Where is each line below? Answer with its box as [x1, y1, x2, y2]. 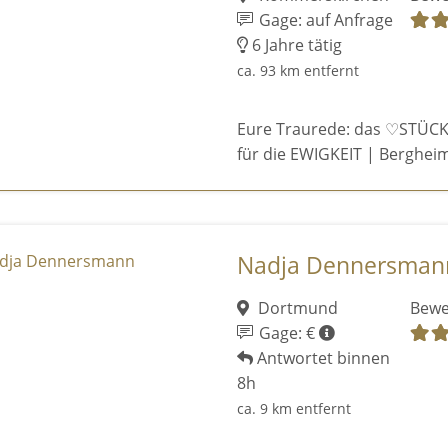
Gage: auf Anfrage [255, 8, 394, 31]
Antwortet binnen [252, 346, 390, 369]
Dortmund [254, 296, 339, 319]
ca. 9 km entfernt [236, 398, 351, 418]
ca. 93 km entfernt [236, 60, 359, 80]
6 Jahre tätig [247, 33, 342, 56]
